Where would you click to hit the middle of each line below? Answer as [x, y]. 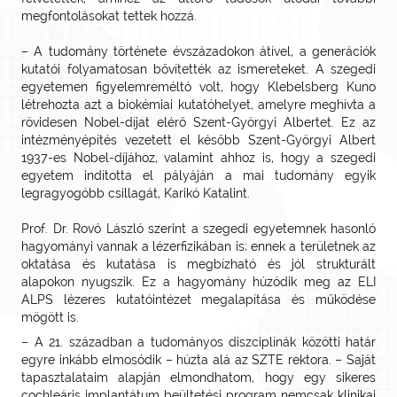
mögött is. [50, 317]
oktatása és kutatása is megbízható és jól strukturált [198, 264]
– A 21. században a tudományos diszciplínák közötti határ [198, 342]
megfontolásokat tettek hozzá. [109, 16]
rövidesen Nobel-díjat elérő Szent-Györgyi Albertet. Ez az [198, 122]
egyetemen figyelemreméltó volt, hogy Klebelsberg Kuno [198, 87]
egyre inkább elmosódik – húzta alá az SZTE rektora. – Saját [198, 360]
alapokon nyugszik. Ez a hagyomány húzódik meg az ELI [198, 282]
